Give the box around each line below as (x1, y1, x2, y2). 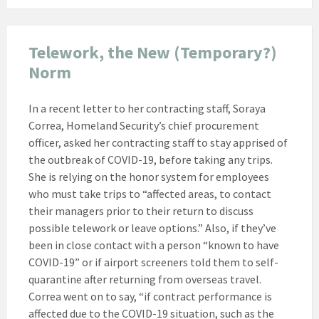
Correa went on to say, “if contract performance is (28, 288, 272, 303)
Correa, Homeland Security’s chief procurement (28, 117, 259, 132)
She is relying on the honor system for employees (28, 169, 269, 184)
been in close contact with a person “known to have (28, 237, 279, 252)
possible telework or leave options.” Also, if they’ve (28, 220, 276, 235)
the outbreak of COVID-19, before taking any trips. (28, 152, 273, 167)
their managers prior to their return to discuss (28, 203, 253, 218)
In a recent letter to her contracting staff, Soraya (28, 100, 266, 115)
